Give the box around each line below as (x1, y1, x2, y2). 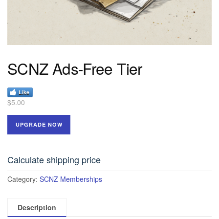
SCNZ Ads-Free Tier (7, 57, 142, 79)
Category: (7, 174, 40, 184)
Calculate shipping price (7, 153, 101, 166)
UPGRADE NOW (15, 120, 63, 128)
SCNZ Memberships (40, 174, 102, 184)
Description (18, 202, 56, 212)
